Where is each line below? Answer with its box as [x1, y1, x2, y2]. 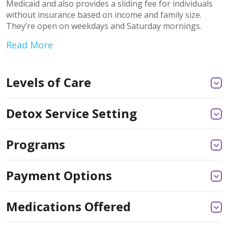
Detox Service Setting [6, 104, 137, 122]
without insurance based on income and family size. [6, 9, 202, 20]
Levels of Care [6, 73, 91, 91]
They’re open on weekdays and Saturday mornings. [6, 20, 202, 32]
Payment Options [6, 166, 112, 184]
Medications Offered [6, 197, 131, 215]
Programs [6, 135, 65, 153]
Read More [6, 38, 53, 51]
